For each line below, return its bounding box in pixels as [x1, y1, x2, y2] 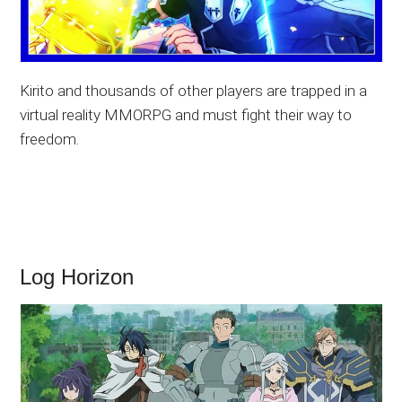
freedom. [20, 129, 80, 148]
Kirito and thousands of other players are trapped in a [20, 81, 368, 100]
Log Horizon [20, 264, 135, 289]
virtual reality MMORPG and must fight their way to [20, 105, 353, 124]
